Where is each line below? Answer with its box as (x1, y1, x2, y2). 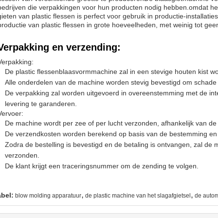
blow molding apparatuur (15, 192, 81, 199)
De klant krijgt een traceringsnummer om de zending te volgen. (5, 162, 199, 170)
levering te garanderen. (5, 100, 77, 108)
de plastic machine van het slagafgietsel (85, 192, 191, 199)
